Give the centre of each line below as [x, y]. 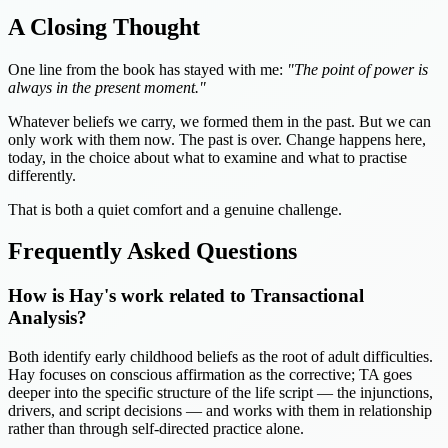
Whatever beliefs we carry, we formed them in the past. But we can [219, 121]
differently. [42, 175]
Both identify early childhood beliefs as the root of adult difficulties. [220, 357]
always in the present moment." [107, 87]
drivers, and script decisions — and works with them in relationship [220, 411]
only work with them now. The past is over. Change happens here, [217, 139]
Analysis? [47, 318]
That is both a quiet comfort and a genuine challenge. [175, 209]
